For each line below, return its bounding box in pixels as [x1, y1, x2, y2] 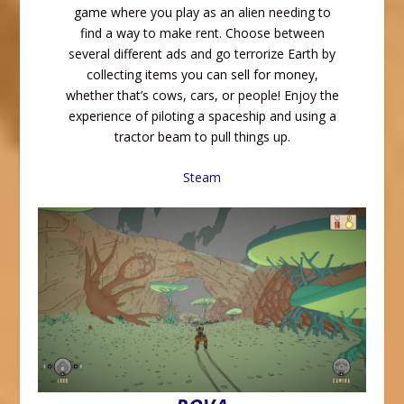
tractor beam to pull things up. [114, 127, 290, 145]
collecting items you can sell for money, [86, 65, 318, 83]
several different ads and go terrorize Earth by [69, 44, 335, 62]
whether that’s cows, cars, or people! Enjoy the [65, 86, 339, 104]
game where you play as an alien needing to [73, 3, 331, 21]
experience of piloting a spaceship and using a [68, 106, 336, 124]
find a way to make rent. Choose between [79, 23, 325, 41]
